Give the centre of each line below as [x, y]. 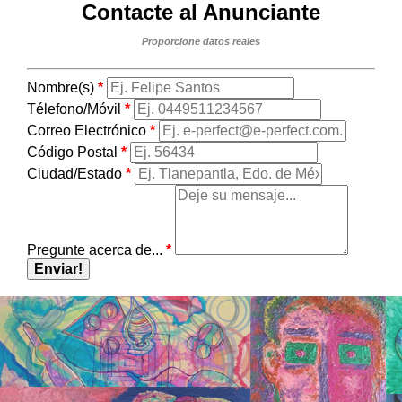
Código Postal [74, 152]
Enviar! [58, 268]
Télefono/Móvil [76, 109]
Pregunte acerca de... [96, 249]
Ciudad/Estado [76, 173]
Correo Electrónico [88, 130]
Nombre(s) [62, 87]
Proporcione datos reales [201, 41]
